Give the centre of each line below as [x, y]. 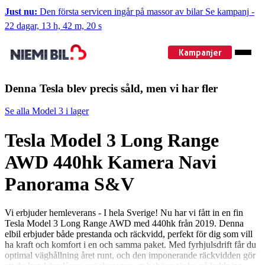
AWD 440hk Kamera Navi [111, 162]
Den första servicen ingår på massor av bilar [121, 12]
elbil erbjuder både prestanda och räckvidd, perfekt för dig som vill [129, 234]
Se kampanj [227, 12]
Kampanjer [200, 52]
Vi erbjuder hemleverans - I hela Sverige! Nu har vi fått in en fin [124, 213]
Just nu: [21, 12]
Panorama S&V [70, 184]
